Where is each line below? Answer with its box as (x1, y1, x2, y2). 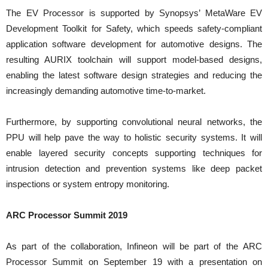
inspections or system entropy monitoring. (6, 178, 176, 189)
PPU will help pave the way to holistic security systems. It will (6, 132, 262, 142)
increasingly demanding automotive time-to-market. (6, 85, 206, 96)
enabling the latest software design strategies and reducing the (6, 69, 262, 80)
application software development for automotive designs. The (6, 38, 262, 49)
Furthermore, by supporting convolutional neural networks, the (6, 116, 262, 127)
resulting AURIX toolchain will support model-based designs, (6, 54, 262, 65)
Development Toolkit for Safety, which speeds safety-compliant (6, 23, 262, 33)
